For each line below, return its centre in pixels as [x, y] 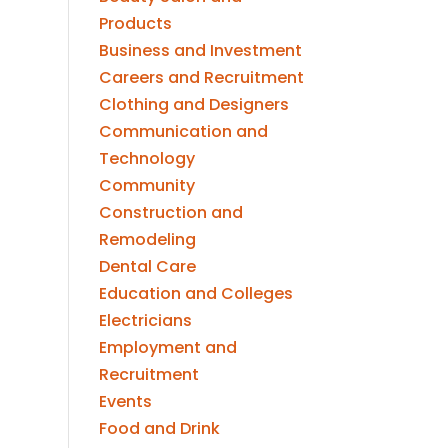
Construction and [170, 212]
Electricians [145, 320]
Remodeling [147, 239]
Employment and [167, 347]
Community [146, 185]
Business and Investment [200, 50]
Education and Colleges [195, 293]
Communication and [183, 131]
